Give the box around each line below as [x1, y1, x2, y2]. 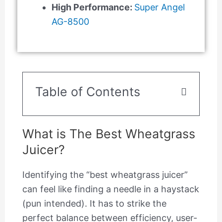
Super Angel [134, 1, 185, 12]
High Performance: [51, 1, 134, 12]
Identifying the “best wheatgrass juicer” [22, 169, 188, 180]
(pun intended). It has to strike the [22, 198, 166, 209]
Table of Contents [35, 84, 140, 99]
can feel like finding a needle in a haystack [22, 183, 199, 194]
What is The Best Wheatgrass [22, 126, 195, 141]
